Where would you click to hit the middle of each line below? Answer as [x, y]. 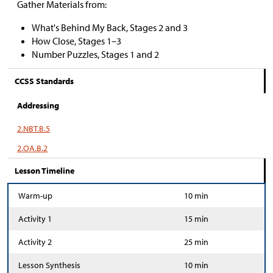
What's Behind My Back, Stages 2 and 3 [110, 27]
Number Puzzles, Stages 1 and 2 [95, 54]
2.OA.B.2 [32, 148]
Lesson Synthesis [49, 265]
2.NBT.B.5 [34, 129]
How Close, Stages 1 [72, 41]
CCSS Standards [44, 81]
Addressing [38, 105]
